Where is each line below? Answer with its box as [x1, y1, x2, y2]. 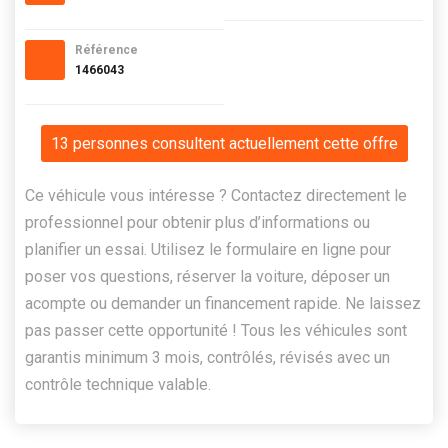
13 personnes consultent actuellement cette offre [50, 133, 398, 153]
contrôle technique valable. [25, 374, 211, 394]
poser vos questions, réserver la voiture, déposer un [25, 266, 390, 286]
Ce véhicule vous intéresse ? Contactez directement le [25, 185, 407, 205]
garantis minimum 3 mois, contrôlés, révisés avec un [25, 347, 390, 367]
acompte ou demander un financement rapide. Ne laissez [25, 293, 421, 313]
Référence [75, 42, 138, 57]
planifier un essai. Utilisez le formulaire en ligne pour [25, 239, 391, 259]
